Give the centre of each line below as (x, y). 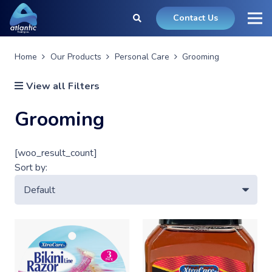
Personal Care (142, 57)
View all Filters (63, 87)
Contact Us (196, 18)
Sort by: (31, 168)
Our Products (76, 57)
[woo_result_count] (56, 153)
